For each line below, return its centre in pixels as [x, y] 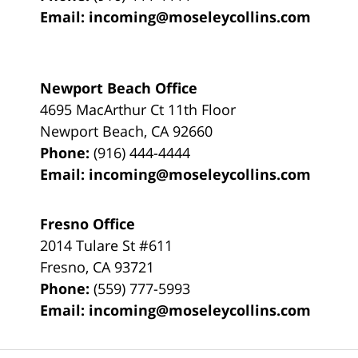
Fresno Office [88, 223]
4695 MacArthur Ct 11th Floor [138, 109]
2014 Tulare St [90, 245]
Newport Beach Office [119, 88]
